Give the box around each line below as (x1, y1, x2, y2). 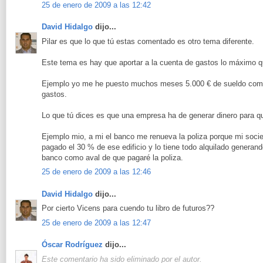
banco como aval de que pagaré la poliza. (42, 153, 183, 162)
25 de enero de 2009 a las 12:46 (42, 167, 151, 177)
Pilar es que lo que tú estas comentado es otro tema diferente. (42, 36, 254, 46)
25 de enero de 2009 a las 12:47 (42, 218, 151, 227)
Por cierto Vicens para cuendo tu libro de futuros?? (42, 204, 214, 213)
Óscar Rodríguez (42, 240, 103, 249)
